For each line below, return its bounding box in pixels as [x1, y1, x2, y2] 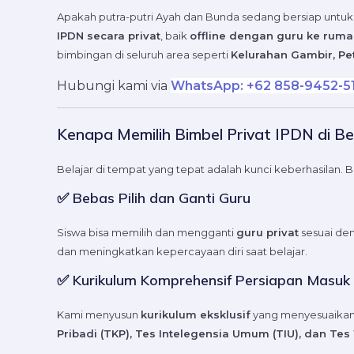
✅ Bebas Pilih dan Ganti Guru [57, 188, 250, 207]
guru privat [236, 225, 299, 239]
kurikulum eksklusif [141, 307, 250, 321]
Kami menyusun [57, 307, 141, 321]
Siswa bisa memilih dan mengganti [57, 225, 236, 239]
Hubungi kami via [57, 78, 171, 94]
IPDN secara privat [57, 29, 160, 43]
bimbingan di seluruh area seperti [57, 48, 231, 62]
